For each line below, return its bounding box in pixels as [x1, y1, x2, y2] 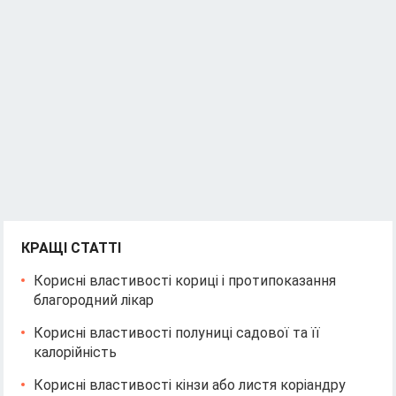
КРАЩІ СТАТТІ [21, 239, 122, 256]
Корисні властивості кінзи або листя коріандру [34, 376, 346, 393]
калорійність [34, 343, 118, 361]
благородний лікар [34, 291, 155, 308]
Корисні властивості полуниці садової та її [34, 324, 321, 341]
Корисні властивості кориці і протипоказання [34, 271, 337, 289]
